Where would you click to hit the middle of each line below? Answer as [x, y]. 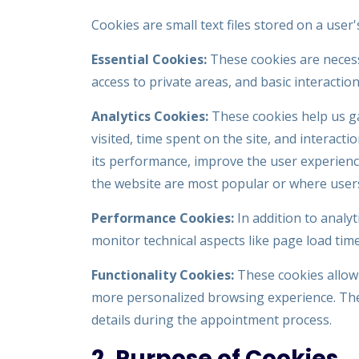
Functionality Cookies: [163, 275]
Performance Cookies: [163, 218]
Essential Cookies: [149, 59]
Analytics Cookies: [150, 116]
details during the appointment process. [212, 320]
